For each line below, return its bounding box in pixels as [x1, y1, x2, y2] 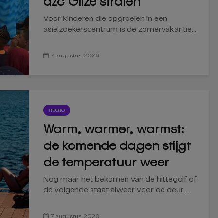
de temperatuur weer [43, 154, 169, 171]
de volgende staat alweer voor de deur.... [43, 186, 189, 194]
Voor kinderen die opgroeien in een [43, 15, 167, 23]
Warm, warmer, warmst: [43, 121, 184, 138]
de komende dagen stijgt [43, 137, 191, 154]
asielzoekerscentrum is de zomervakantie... [43, 26, 196, 34]
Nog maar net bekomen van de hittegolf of [43, 176, 197, 183]
